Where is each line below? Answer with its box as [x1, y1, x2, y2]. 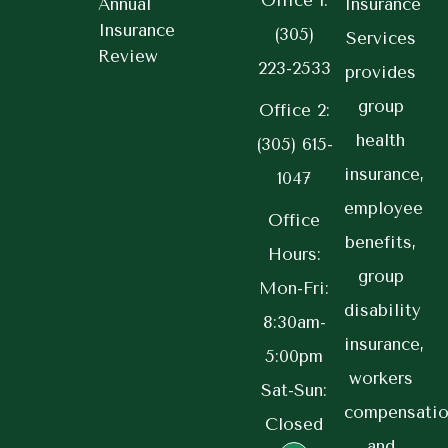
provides [345, 62, 417, 83]
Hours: [267, 244, 321, 265]
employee [343, 198, 423, 219]
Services [345, 28, 416, 49]
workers [348, 368, 413, 389]
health [356, 130, 406, 151]
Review [98, 46, 159, 67]
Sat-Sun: [261, 380, 328, 401]
